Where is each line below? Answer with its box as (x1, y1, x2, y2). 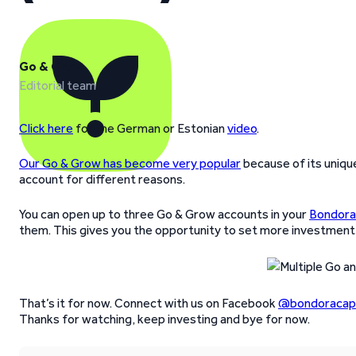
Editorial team (19, 78, 96, 93)
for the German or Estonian (73, 121, 227, 136)
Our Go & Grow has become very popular (19, 156, 241, 171)
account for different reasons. (19, 172, 185, 187)
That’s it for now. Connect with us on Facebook (19, 296, 278, 311)
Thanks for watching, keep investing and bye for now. (19, 311, 310, 327)
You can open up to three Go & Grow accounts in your (19, 207, 309, 222)
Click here (19, 121, 73, 136)
